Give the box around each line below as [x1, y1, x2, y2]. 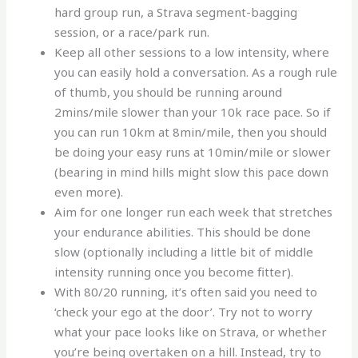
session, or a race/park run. [54, 23, 210, 40]
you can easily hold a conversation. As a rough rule [54, 63, 338, 80]
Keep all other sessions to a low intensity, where [54, 43, 330, 60]
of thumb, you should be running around [54, 83, 283, 100]
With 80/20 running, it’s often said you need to [54, 283, 318, 300]
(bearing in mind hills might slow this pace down [54, 163, 329, 180]
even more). [54, 183, 124, 200]
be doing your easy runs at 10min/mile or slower [54, 143, 332, 160]
